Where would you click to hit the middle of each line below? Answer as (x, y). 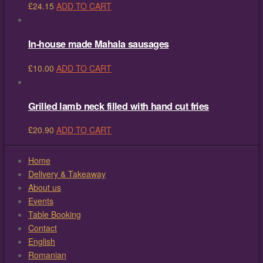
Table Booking (55, 215)
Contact (43, 228)
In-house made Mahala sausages (99, 44)
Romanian (47, 255)
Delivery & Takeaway (67, 174)
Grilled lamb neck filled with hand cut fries (119, 106)
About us (45, 188)
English (42, 242)
